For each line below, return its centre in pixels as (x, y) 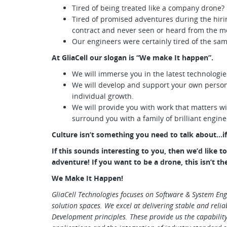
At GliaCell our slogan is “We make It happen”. (133, 58)
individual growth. (104, 96)
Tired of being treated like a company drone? (148, 8)
